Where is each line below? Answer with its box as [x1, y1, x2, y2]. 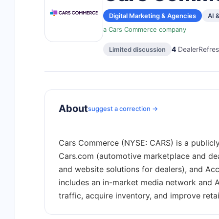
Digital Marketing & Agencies [109, 12, 196, 20]
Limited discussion [109, 45, 166, 53]
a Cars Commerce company [103, 25, 186, 33]
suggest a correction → [88, 105, 158, 112]
